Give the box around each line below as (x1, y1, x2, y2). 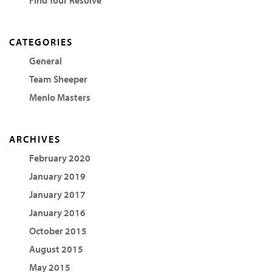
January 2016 (29, 206, 86, 219)
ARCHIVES (9, 132, 61, 145)
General (29, 54, 62, 67)
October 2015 (29, 224, 87, 237)
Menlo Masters (29, 90, 90, 103)
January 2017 (29, 188, 86, 200)
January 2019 (29, 169, 86, 182)
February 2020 (29, 151, 90, 164)
